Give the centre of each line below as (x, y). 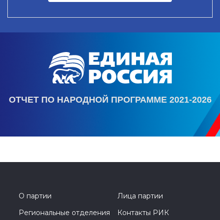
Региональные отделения (64, 213)
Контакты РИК (143, 213)
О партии (35, 196)
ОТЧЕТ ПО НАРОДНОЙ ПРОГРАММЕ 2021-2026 (110, 100)
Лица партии (140, 196)
